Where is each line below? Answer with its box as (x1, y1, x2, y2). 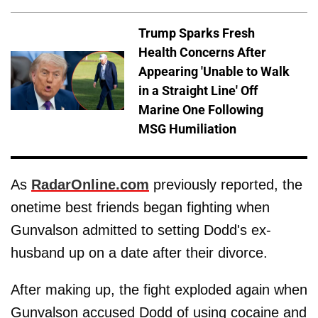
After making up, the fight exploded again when (11, 281, 307, 297)
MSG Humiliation (138, 121, 236, 136)
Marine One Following (138, 102, 263, 117)
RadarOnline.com (31, 176, 149, 192)
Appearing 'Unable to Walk (138, 63, 290, 79)
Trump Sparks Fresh (138, 25, 255, 40)
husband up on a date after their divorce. (11, 244, 268, 261)
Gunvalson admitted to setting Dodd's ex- (11, 221, 271, 238)
